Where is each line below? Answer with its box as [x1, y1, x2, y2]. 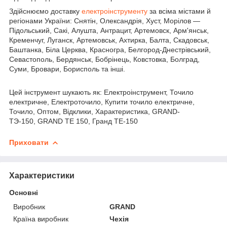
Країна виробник [13, 214, 68, 223]
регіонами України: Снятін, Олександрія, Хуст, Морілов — [9, 16, 200, 25]
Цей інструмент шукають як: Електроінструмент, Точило [9, 88, 194, 96]
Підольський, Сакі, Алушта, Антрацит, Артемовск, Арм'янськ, [9, 26, 209, 34]
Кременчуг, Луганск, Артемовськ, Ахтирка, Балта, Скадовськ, [9, 35, 209, 44]
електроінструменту [82, 7, 147, 15]
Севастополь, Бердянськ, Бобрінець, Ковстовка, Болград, [9, 55, 200, 63]
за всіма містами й [147, 7, 211, 15]
